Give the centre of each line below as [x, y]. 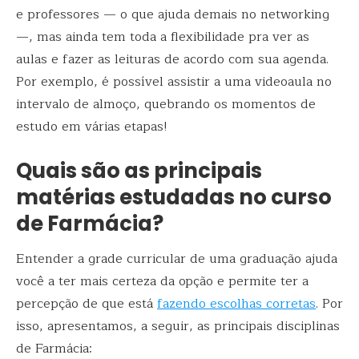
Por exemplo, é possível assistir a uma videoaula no [174, 81]
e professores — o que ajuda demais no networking [173, 14]
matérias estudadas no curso [174, 198]
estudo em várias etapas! [92, 126]
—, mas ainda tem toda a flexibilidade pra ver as [163, 36]
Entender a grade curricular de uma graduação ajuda [177, 259]
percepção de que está [87, 304]
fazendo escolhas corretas [236, 304]
